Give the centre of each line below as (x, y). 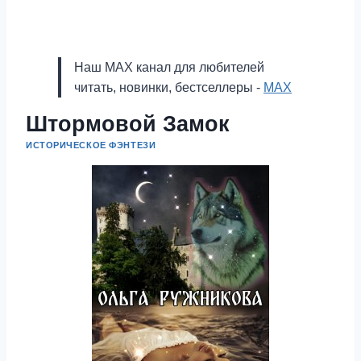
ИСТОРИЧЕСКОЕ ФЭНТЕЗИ (91, 145)
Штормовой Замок (128, 124)
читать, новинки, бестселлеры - (169, 87)
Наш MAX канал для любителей (169, 67)
